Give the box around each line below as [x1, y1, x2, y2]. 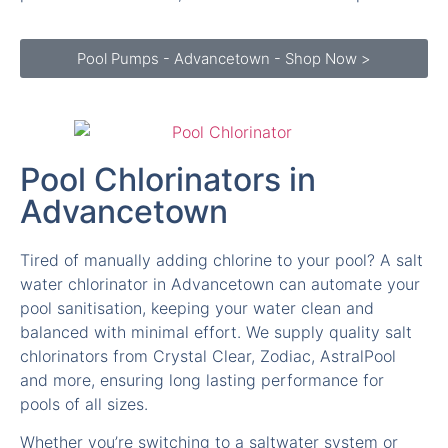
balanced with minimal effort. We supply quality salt [20, 272, 412, 293]
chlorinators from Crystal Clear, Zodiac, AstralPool [20, 296, 396, 317]
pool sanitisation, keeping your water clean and [20, 248, 374, 269]
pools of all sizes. [20, 344, 148, 365]
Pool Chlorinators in [20, 110, 316, 150]
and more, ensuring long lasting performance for [20, 320, 384, 341]
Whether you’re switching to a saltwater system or [20, 382, 398, 403]
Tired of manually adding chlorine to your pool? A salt [20, 200, 423, 221]
